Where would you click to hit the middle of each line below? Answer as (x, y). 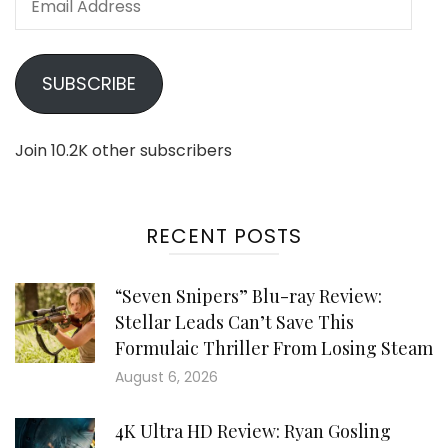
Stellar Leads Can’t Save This (234, 322)
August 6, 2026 (166, 377)
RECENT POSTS (224, 236)
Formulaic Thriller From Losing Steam (274, 348)
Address (46, 21)
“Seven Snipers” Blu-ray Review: (248, 296)
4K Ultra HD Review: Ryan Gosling (253, 431)
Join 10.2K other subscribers (123, 150)
